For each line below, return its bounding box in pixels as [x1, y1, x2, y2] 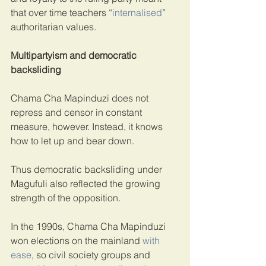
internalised [112, 6, 162, 18]
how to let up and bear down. [11, 134, 134, 147]
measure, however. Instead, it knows [11, 120, 165, 132]
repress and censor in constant [11, 106, 144, 118]
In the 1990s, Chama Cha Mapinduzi [11, 220, 168, 232]
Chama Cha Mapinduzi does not [11, 91, 151, 104]
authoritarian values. [11, 20, 96, 33]
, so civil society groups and [31, 248, 153, 261]
